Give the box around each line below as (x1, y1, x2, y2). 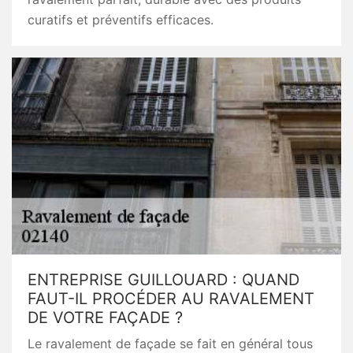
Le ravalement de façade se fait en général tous (28, 336, 313, 351)
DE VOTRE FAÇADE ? (28, 308, 183, 327)
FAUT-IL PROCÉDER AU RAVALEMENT (28, 289, 314, 308)
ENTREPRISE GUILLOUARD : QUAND (28, 270, 299, 289)
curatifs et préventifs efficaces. (28, 12, 214, 28)
